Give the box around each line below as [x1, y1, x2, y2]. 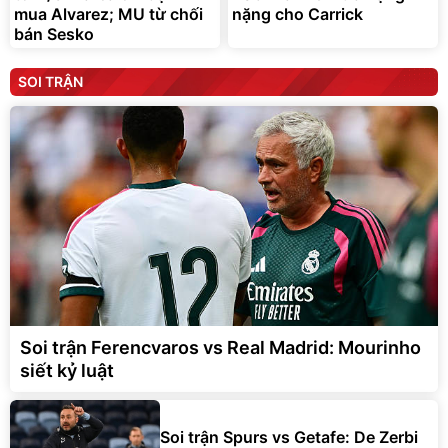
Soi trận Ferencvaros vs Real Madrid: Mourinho [20, 337, 421, 359]
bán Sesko [14, 24, 94, 45]
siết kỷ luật [20, 360, 114, 382]
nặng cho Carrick [232, 4, 363, 25]
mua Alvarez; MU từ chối [14, 4, 203, 25]
